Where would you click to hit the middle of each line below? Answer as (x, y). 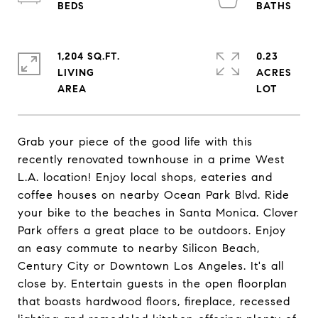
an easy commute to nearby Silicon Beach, (139, 248)
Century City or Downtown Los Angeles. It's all (151, 266)
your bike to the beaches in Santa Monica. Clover (158, 213)
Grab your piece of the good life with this (135, 142)
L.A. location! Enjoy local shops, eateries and (145, 177)
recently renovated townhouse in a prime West (151, 159)
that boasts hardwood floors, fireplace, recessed (154, 301)
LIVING (76, 73)
